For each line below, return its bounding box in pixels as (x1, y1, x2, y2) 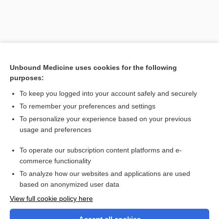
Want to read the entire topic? (30, 186, 189, 199)
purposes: (10, 74, 44, 82)
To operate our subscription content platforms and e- (20, 146, 182, 154)
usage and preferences (20, 126, 91, 133)
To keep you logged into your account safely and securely (20, 89, 197, 97)
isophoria (23, 149, 52, 158)
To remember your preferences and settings (20, 102, 155, 110)
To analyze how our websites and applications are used (20, 170, 190, 177)
